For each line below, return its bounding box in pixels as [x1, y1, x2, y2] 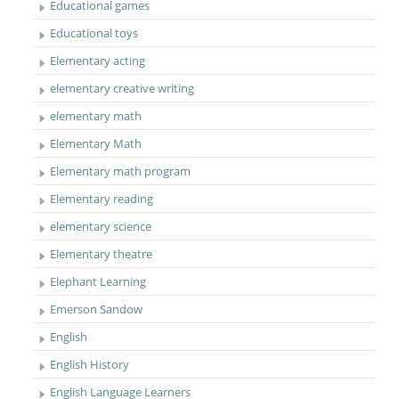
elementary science [50, 218, 152, 234]
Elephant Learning [50, 273, 147, 289]
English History [50, 356, 130, 372]
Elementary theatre [50, 246, 153, 262]
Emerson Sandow [50, 301, 143, 317]
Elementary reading [50, 191, 154, 207]
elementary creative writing [50, 80, 195, 96]
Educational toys [50, 25, 139, 41]
